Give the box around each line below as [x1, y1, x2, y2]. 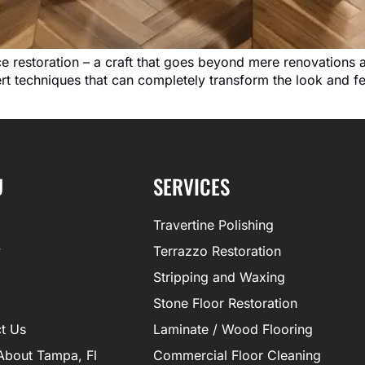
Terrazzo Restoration [153, 243, 281, 260]
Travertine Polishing [153, 217, 274, 234]
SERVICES [153, 171, 230, 202]
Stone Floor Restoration [153, 295, 297, 312]
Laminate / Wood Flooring [153, 321, 313, 338]
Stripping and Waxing [153, 269, 285, 286]
